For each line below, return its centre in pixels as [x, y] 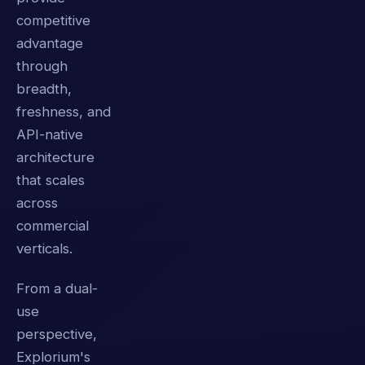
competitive [53, 21]
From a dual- [57, 289]
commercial [53, 226]
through [42, 66]
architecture [55, 158]
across [37, 203]
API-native [50, 135]
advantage [50, 44]
